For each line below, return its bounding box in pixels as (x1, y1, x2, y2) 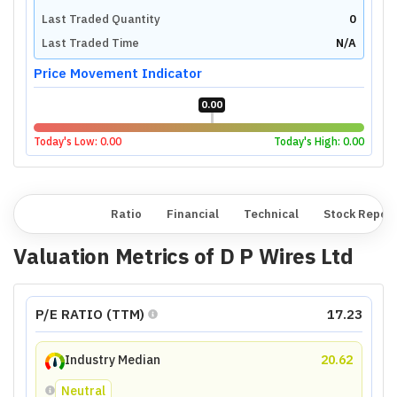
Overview (32, 206, 86, 222)
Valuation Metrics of (13, 242, 220, 270)
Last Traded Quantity (41, 11, 160, 27)
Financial (167, 206, 219, 222)
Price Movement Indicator (33, 64, 202, 82)
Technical (244, 206, 299, 222)
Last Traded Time (41, 35, 139, 51)
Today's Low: (33, 134, 100, 148)
